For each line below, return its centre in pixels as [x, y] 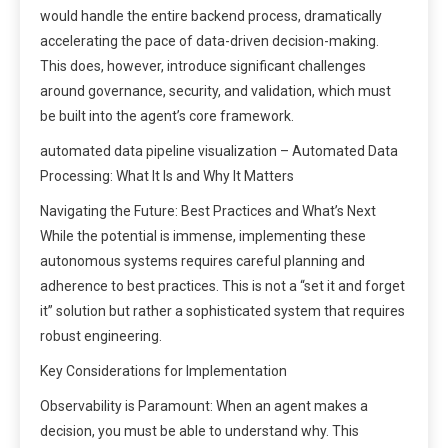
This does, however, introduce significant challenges [203, 65]
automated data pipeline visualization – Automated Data [219, 150]
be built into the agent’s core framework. [167, 115]
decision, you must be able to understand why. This [199, 430]
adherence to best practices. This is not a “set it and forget [222, 285]
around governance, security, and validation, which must [215, 90]
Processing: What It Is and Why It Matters [167, 175]
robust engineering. [101, 335]
